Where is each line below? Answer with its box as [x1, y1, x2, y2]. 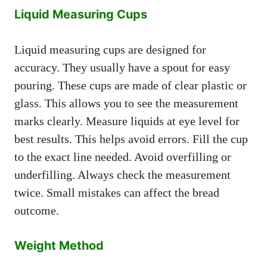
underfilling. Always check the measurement [14, 167, 231, 181]
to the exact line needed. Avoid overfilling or [14, 150, 231, 163]
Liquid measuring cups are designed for [14, 42, 206, 56]
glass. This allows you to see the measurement [14, 96, 238, 110]
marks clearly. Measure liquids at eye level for [14, 114, 240, 128]
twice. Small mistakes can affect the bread [14, 185, 219, 199]
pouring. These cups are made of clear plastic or [14, 78, 247, 92]
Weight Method [14, 238, 104, 253]
